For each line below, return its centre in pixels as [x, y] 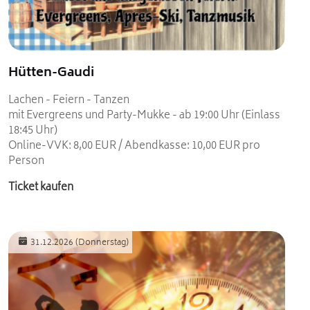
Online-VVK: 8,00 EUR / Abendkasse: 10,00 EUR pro [134, 146]
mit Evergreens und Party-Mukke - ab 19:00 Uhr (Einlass [144, 116]
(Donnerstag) [102, 243]
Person [26, 161]
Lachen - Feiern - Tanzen [69, 100]
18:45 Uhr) [33, 131]
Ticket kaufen [41, 188]
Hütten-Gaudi [51, 73]
